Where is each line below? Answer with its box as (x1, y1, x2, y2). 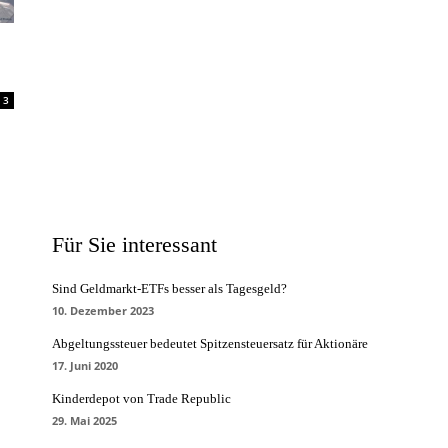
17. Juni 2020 (52, 358, 118, 373)
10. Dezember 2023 (52, 303, 154, 318)
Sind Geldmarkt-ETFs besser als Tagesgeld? (52, 281, 287, 296)
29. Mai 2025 (52, 413, 117, 428)
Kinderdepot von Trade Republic (52, 391, 231, 406)
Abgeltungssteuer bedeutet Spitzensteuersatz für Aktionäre (52, 336, 368, 351)
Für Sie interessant (52, 232, 217, 257)
